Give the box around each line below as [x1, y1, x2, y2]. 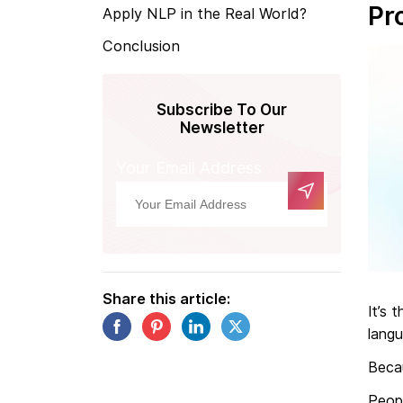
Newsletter [179, 119, 264, 137]
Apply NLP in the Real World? [103, 4, 307, 22]
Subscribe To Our [157, 101, 287, 119]
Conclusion [103, 37, 180, 55]
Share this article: [103, 291, 230, 308]
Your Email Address [116, 158, 262, 177]
